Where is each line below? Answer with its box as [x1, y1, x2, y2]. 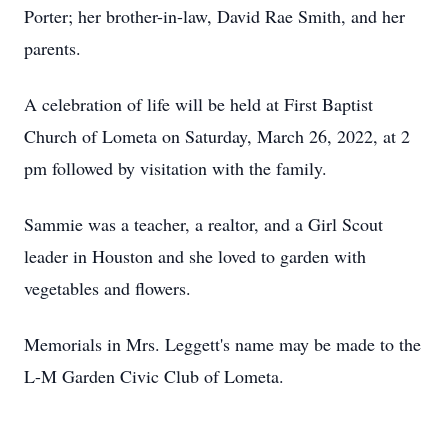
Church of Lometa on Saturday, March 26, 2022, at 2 [24, 124, 410, 148]
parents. [24, 36, 81, 60]
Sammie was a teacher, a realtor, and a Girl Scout [24, 212, 383, 236]
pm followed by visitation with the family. [24, 156, 327, 180]
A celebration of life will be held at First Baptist [24, 92, 373, 116]
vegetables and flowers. [24, 276, 203, 300]
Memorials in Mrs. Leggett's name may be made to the [24, 332, 421, 356]
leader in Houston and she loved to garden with [24, 244, 366, 268]
